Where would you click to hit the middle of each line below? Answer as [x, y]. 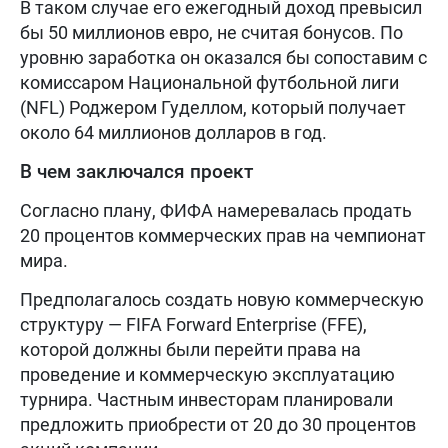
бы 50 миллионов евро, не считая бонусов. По [211, 32]
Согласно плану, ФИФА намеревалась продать [216, 210]
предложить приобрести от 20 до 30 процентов [218, 424]
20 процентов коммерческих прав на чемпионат [223, 235]
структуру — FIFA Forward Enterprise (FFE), [193, 324]
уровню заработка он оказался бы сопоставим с [223, 57]
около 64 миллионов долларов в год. [173, 132]
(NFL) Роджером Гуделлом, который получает [213, 107]
